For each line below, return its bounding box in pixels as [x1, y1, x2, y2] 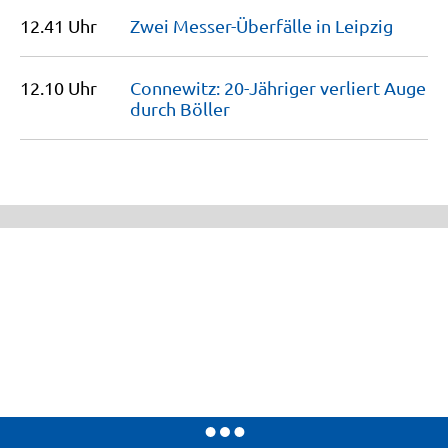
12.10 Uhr [20, 77, 97, 98]
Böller [180, 98, 230, 119]
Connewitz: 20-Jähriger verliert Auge [130, 77, 426, 98]
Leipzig [335, 15, 393, 36]
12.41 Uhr [20, 15, 97, 36]
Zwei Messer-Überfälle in [130, 15, 335, 36]
